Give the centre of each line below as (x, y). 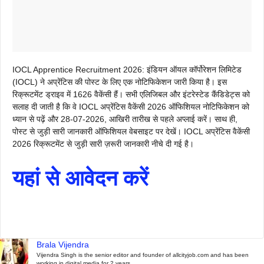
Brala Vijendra (63, 245)
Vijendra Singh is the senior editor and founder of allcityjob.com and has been (143, 255)
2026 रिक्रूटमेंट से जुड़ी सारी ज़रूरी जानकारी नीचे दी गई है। (103, 144)
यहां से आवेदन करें (80, 178)
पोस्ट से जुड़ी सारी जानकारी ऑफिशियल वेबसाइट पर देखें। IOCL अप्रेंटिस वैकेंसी (131, 131)
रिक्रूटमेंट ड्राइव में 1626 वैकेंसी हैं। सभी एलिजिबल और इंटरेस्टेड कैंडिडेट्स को (131, 94)
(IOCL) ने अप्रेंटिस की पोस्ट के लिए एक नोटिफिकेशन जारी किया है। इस (120, 82)
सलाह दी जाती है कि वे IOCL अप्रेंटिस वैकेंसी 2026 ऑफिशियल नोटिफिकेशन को (131, 107)
